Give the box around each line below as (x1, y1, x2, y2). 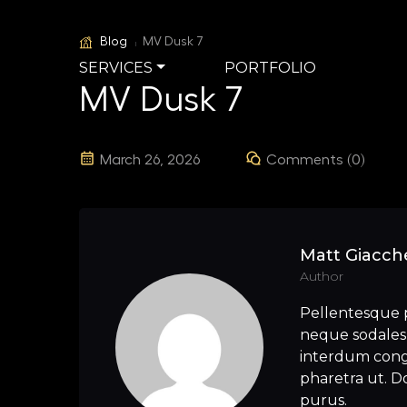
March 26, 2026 (100, 153, 200, 167)
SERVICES (79, 59, 153, 76)
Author (300, 268, 343, 284)
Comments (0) (266, 153, 364, 167)
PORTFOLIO (223, 59, 316, 76)
